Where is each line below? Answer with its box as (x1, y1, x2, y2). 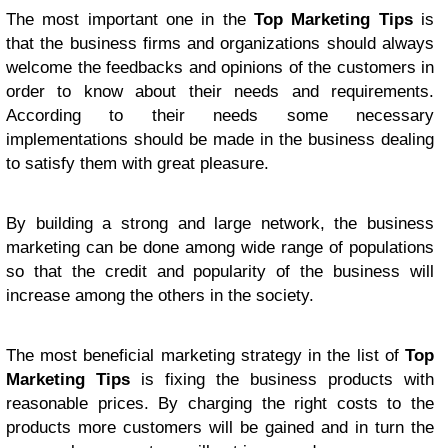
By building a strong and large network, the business (6, 214, 434, 233)
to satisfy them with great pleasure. (6, 154, 269, 173)
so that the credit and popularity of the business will (6, 262, 434, 281)
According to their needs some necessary (6, 106, 434, 125)
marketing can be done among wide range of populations (6, 238, 434, 257)
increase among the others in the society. (6, 286, 314, 305)
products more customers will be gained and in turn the (6, 418, 434, 437)
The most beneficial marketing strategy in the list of (6, 346, 405, 365)
